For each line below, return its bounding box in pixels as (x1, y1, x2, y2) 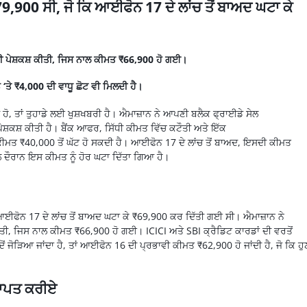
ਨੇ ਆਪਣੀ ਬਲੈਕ (151, 106, 213, 120)
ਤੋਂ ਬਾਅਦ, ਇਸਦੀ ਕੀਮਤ (202, 135, 291, 149)
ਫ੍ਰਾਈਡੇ (212, 106, 243, 120)
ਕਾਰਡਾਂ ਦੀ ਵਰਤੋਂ (232, 223, 293, 237)
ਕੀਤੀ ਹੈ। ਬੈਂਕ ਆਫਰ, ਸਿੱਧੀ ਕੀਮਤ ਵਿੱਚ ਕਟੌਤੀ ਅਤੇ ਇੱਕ (21, 121, 226, 134)
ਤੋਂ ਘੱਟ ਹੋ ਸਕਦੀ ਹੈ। (57, 135, 131, 149)
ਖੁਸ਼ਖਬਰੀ (67, 106, 101, 120)
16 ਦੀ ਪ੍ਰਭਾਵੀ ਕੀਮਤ (111, 238, 197, 251)
